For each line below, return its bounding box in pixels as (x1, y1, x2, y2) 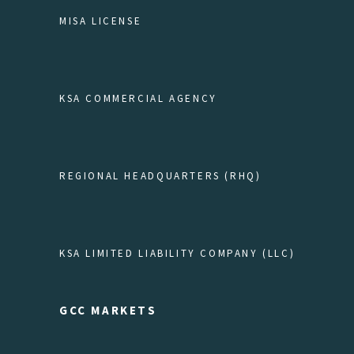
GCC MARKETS (59, 303, 157, 318)
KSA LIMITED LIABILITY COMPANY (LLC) (59, 247, 296, 260)
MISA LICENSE (59, 14, 142, 28)
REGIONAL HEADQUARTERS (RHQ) (59, 169, 262, 183)
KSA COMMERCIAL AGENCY (59, 92, 217, 105)
